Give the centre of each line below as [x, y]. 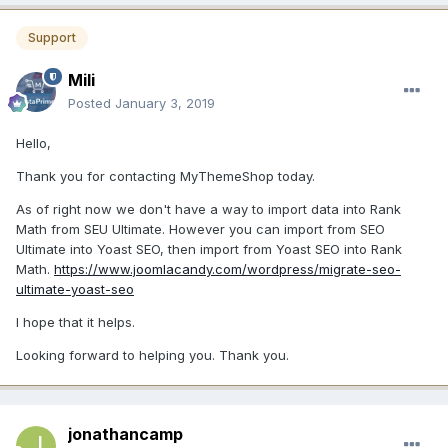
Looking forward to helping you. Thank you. [152, 354]
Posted [91, 102]
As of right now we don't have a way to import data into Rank [208, 208]
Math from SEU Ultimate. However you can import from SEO [200, 228]
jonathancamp [125, 433]
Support [52, 38]
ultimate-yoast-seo [75, 288]
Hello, [33, 142]
